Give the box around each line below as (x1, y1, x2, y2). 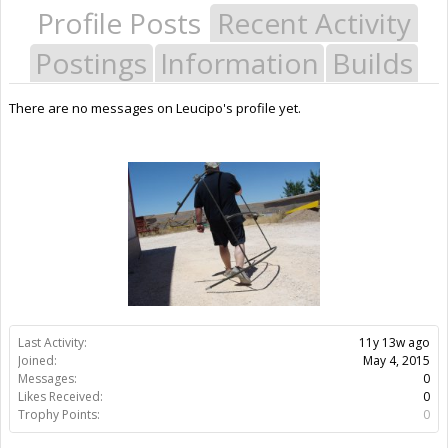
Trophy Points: (18, 405, 100, 423)
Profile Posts (37, 3, 201, 42)
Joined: (18, 351, 57, 369)
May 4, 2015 (363, 351, 430, 369)
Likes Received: (18, 387, 103, 405)
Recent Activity (217, 3, 411, 42)
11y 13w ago (359, 333, 430, 351)
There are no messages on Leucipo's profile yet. (9, 98, 301, 117)
